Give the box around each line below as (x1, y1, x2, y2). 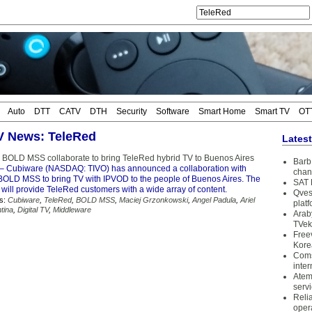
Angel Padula (192, 196, 236, 204)
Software (156, 107, 189, 116)
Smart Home (198, 107, 246, 116)
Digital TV (17, 205, 49, 214)
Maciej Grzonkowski (119, 196, 188, 204)
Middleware (53, 205, 91, 214)
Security (116, 107, 147, 116)
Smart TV (255, 107, 290, 116)
